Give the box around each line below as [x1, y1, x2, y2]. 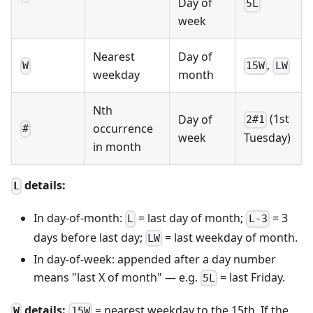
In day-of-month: [34, 210, 125, 226]
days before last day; [34, 229, 145, 245]
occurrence [93, 121, 153, 137]
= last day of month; [136, 210, 247, 226]
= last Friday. [217, 269, 286, 285]
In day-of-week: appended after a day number [34, 251, 276, 267]
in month [93, 139, 141, 155]
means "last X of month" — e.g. [34, 269, 201, 285]
